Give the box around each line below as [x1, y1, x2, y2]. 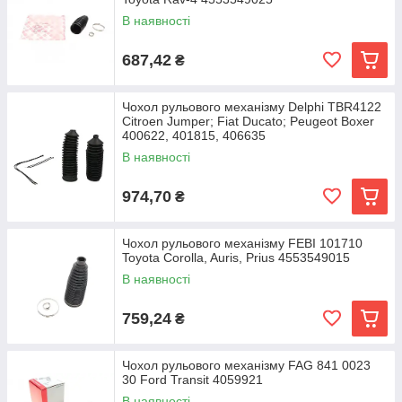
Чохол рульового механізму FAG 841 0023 [122, 358, 371, 372]
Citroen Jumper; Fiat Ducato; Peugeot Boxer [122, 114, 374, 128]
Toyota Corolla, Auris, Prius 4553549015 [122, 250, 350, 265]
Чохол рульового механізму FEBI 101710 [122, 236, 363, 250]
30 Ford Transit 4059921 [122, 372, 263, 387]
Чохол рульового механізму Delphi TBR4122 [122, 100, 381, 114]
